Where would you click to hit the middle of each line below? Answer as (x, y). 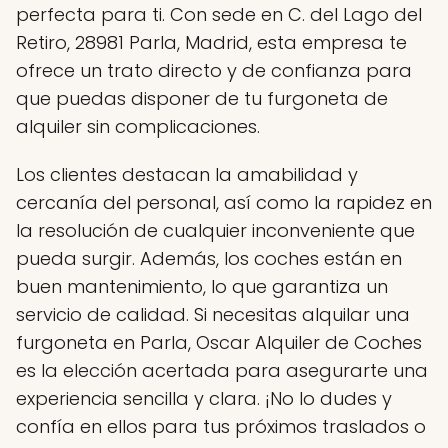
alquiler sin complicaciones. (138, 126)
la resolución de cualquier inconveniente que (215, 230)
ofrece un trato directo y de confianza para (214, 70)
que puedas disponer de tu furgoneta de (202, 98)
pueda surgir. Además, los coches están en (209, 258)
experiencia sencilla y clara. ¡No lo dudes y (204, 398)
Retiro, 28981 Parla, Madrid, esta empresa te (211, 42)
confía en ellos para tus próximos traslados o (221, 426)
